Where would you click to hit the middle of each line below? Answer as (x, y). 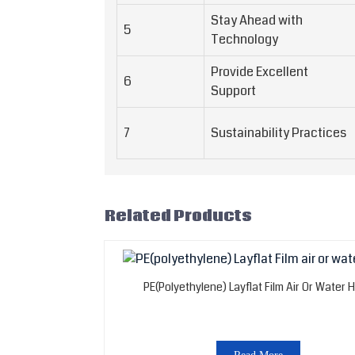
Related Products (178, 217)
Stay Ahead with (257, 21)
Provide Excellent (260, 72)
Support (233, 91)
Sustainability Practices (279, 133)
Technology (244, 40)
